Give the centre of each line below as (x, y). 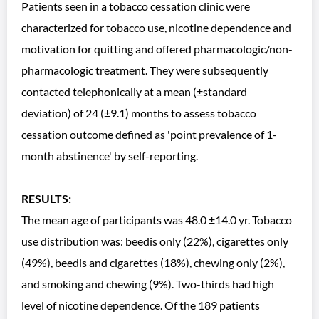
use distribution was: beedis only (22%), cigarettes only (155, 241)
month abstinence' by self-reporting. (110, 156)
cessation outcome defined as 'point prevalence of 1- (149, 134)
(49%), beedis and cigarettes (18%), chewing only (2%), (153, 262)
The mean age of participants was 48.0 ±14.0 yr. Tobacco (157, 220)
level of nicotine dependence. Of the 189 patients (141, 305)
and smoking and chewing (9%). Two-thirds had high (148, 284)
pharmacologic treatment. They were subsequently (145, 70)
